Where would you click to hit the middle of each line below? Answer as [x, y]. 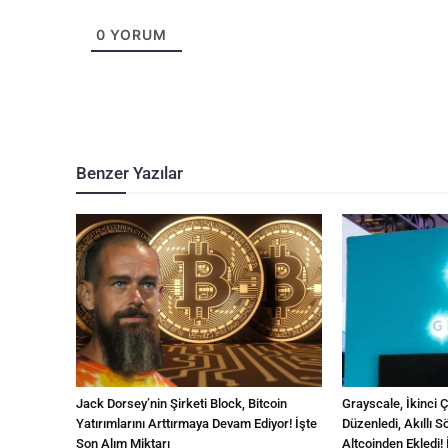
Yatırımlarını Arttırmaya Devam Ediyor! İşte [196, 423]
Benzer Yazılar [129, 173]
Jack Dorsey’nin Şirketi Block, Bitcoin [181, 403]
